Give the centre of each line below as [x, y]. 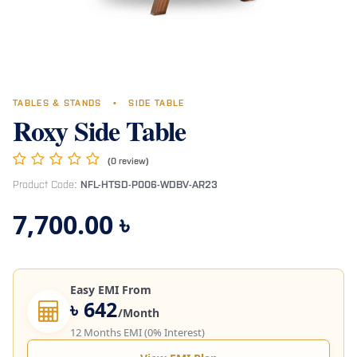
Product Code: [45, 186]
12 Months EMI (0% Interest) [137, 333]
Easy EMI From [111, 290]
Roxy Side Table [99, 131]
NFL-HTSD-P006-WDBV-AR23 [149, 186]
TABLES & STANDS [59, 104]
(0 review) [128, 162]
